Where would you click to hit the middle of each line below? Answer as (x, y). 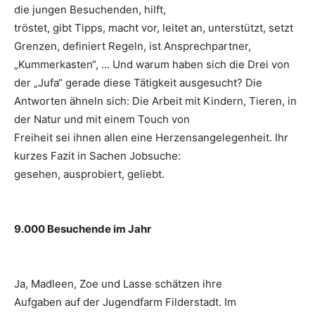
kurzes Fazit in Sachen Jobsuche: (97, 156)
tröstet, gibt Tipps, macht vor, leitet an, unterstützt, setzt (154, 28)
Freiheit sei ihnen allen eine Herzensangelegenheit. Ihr (151, 138)
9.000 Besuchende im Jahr (83, 229)
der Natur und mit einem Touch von (102, 120)
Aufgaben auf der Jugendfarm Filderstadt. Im (125, 302)
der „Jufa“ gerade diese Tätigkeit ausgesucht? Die (138, 83)
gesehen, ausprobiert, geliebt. (89, 174)
